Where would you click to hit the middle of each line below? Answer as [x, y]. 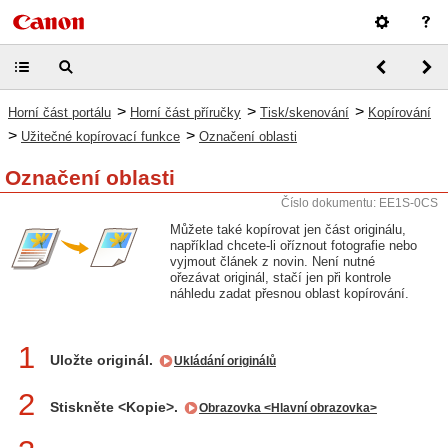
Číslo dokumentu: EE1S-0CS [359, 203]
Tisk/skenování [304, 112]
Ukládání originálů [225, 361]
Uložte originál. [103, 360]
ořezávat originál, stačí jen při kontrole [280, 277]
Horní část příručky [185, 112]
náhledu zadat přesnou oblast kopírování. [289, 293]
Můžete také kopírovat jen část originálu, [288, 229]
